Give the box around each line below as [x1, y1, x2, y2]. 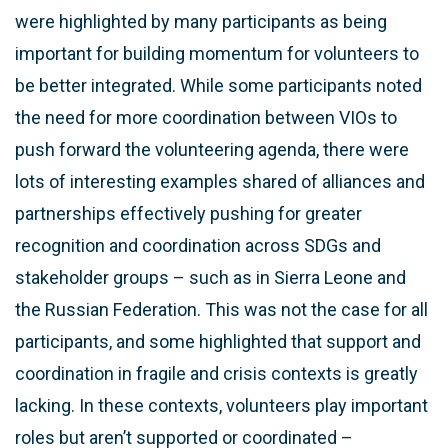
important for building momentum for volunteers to [15, 42, 419, 64]
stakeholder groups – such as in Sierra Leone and [15, 266, 406, 288]
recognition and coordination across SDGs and [15, 234, 381, 256]
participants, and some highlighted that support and [15, 330, 421, 352]
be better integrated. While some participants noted [15, 74, 422, 96]
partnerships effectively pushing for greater [15, 202, 362, 224]
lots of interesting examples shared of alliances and [15, 170, 425, 192]
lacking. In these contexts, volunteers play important [15, 394, 428, 416]
